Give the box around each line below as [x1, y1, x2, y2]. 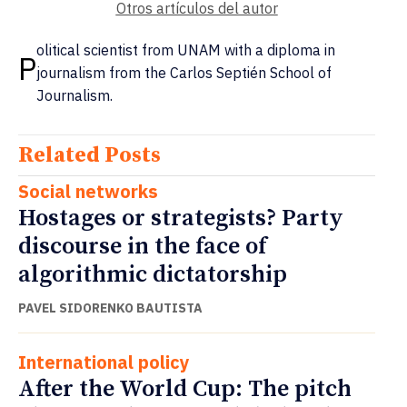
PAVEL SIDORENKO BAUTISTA [18, 300, 203, 317]
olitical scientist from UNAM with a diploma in [36, 41, 335, 60]
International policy [18, 350, 190, 375]
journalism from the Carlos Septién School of [36, 64, 332, 83]
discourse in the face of [18, 232, 266, 263]
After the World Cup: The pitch [18, 374, 352, 405]
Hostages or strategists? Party [18, 203, 343, 234]
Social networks [18, 179, 158, 204]
